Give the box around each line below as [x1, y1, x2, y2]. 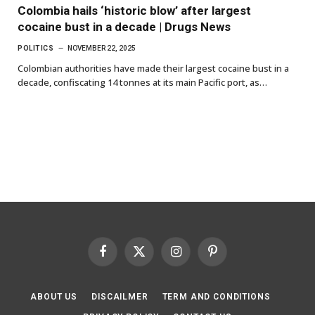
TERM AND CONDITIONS [162, 291, 271, 302]
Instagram [174, 252, 217, 263]
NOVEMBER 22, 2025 [67, 44, 136, 52]
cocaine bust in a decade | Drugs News [18, 19, 231, 34]
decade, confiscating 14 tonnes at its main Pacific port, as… [18, 75, 267, 89]
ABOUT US [30, 291, 78, 302]
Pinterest [211, 252, 251, 263]
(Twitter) [138, 265, 174, 276]
